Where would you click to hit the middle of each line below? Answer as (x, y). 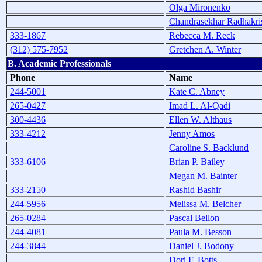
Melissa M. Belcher (205, 204)
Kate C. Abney (197, 91)
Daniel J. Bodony (201, 246)
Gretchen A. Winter (205, 49)
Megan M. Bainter (203, 175)
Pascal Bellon (194, 218)
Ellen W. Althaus (200, 119)
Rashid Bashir (195, 189)
